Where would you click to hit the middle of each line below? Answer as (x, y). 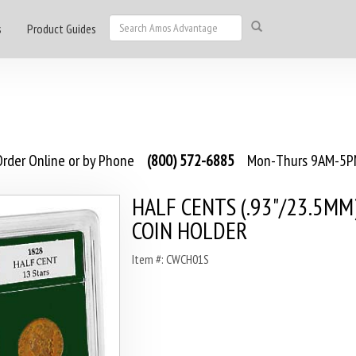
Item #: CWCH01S (170, 259)
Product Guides (62, 29)
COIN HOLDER (189, 230)
